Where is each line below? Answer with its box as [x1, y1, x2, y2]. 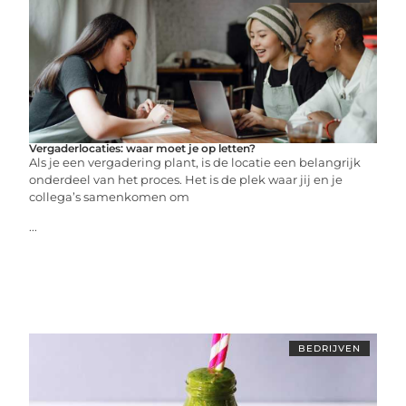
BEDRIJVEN [297, 343, 361, 354]
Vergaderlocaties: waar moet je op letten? [29, 141, 256, 155]
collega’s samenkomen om [29, 189, 190, 204]
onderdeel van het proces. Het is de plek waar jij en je [29, 172, 343, 187]
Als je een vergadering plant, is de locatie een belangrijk [29, 155, 362, 169]
